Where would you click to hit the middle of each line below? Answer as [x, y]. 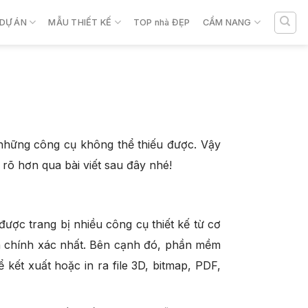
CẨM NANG [227, 22]
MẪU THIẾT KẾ [80, 22]
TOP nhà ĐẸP [162, 22]
